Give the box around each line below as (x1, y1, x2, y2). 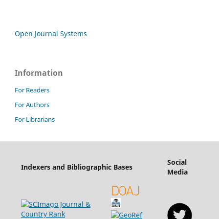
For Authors (15, 100, 49, 109)
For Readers (15, 86, 49, 95)
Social (167, 157, 187, 167)
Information (15, 67, 63, 79)
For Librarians (15, 115, 55, 124)
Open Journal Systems (15, 29, 87, 39)
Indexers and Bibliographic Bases (21, 162, 132, 172)
